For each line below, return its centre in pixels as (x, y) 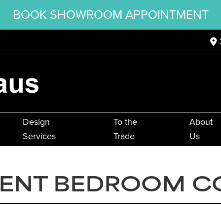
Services (39, 136)
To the (125, 122)
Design (36, 122)
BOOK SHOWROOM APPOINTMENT (110, 15)
